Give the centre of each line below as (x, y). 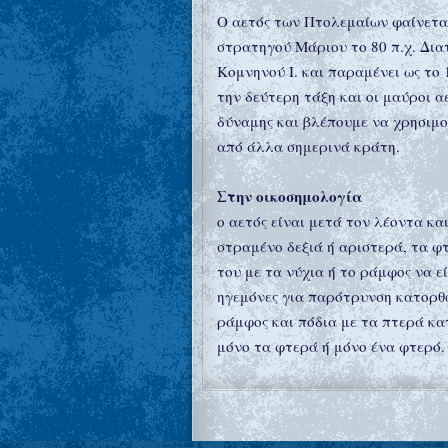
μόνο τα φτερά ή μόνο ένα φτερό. (331, 346)
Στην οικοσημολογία (290, 196)
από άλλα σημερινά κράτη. (308, 146)
